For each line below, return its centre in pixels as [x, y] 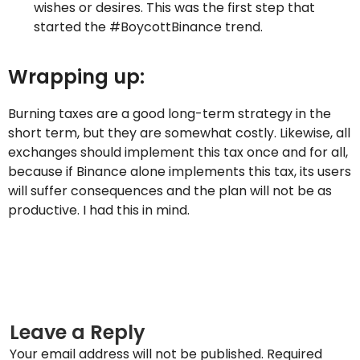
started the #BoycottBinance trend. [148, 27]
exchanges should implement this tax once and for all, [178, 152]
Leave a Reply [78, 332]
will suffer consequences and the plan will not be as [170, 191]
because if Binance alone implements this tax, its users [180, 172]
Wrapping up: [76, 77]
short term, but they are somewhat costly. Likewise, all [179, 133]
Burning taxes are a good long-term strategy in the [170, 114]
